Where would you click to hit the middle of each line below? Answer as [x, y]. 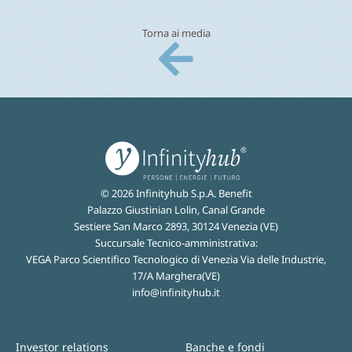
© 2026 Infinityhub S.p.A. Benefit [176, 193]
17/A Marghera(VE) [176, 275]
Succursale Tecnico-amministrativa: [176, 242]
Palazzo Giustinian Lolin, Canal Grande [176, 209]
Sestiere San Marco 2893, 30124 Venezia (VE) [176, 226]
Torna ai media [176, 33]
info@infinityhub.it [176, 292]
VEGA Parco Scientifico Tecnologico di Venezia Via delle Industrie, [176, 259]
